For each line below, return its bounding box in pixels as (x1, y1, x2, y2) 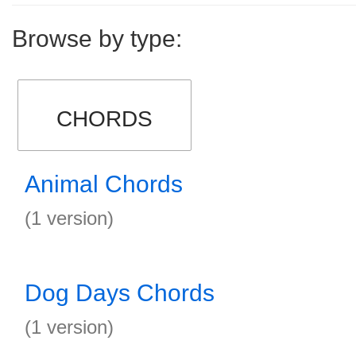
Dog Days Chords (25, 280, 215, 306)
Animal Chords (25, 171, 183, 197)
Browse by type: (12, 25, 182, 52)
